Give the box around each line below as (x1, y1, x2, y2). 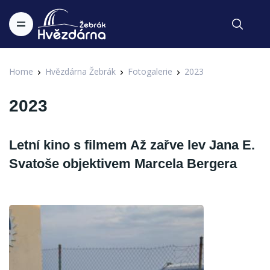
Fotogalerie (128, 66, 172, 77)
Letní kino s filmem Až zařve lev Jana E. (9, 137, 255, 152)
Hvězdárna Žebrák (45, 66, 116, 77)
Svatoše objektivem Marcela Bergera (9, 156, 237, 171)
